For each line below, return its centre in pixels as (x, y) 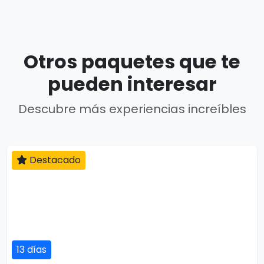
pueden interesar (132, 84)
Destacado (54, 160)
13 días (32, 250)
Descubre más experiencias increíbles (132, 109)
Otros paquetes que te (132, 62)
